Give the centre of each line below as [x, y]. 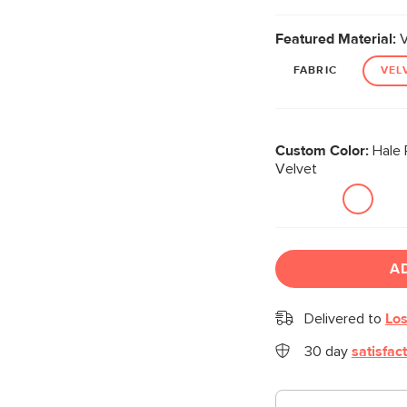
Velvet [296, 169]
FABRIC [315, 71]
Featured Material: [335, 39]
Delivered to [344, 319]
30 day [328, 352]
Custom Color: [322, 151]
